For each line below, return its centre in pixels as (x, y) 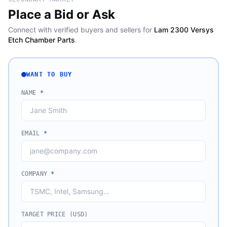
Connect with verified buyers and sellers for (80, 30)
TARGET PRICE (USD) (55, 214)
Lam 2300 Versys (184, 30)
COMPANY (36, 174)
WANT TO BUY (49, 74)
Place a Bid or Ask (62, 14)
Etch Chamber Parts (42, 40)
